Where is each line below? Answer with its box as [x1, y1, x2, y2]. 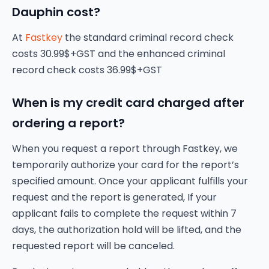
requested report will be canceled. [12, 239, 175, 253]
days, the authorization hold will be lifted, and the [12, 223, 241, 237]
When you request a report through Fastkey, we [12, 142, 238, 156]
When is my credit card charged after [12, 94, 244, 111]
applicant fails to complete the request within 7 [12, 207, 237, 220]
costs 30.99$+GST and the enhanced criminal [12, 47, 225, 61]
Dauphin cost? [12, 4, 100, 20]
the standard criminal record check [62, 31, 234, 44]
